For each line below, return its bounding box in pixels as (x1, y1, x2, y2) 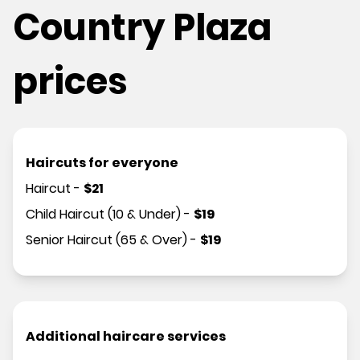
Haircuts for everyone (26, 153, 178, 173)
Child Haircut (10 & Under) (26, 205, 181, 224)
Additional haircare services (26, 327, 226, 346)
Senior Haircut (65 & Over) (26, 231, 187, 250)
